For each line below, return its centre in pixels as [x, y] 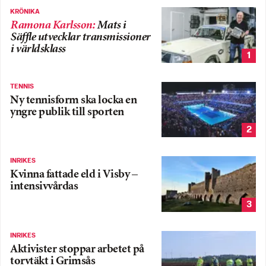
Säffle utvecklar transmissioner [80, 38]
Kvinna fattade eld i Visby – [74, 175]
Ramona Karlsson [51, 26]
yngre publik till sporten [67, 112]
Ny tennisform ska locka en [73, 100]
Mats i [111, 26]
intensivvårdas [44, 187]
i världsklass [38, 50]
